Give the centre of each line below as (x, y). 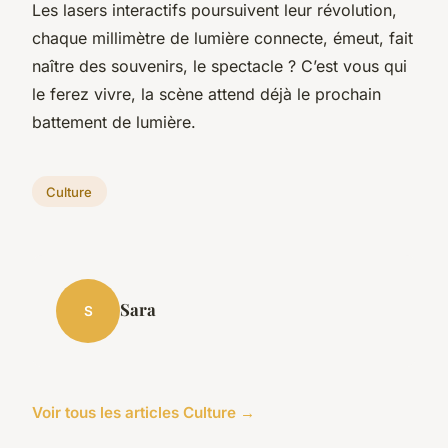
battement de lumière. (114, 121)
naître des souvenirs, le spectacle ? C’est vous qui (219, 65)
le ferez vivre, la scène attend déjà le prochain (206, 93)
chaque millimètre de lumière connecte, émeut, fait (222, 37)
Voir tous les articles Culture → (143, 413)
